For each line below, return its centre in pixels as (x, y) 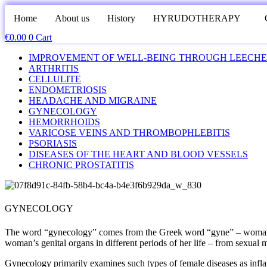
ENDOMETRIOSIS (68, 90)
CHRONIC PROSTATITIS (81, 165)
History (121, 18)
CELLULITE (55, 79)
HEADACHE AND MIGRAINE (93, 100)
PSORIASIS (53, 143)
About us (72, 18)
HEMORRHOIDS (64, 122)
